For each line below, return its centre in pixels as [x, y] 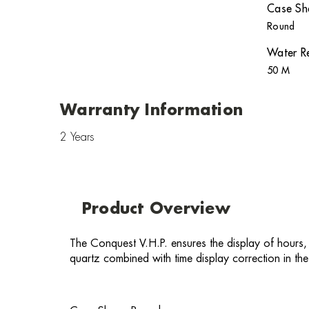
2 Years [77, 137]
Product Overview [156, 209]
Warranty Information [151, 111]
